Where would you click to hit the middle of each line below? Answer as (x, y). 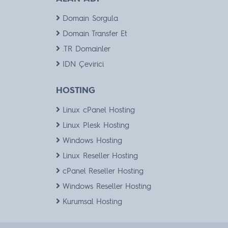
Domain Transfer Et (95, 33)
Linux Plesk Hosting (96, 125)
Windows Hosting (92, 140)
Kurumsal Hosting (92, 201)
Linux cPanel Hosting (98, 110)
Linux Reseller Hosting (100, 155)
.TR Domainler (86, 49)
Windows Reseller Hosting (107, 186)
